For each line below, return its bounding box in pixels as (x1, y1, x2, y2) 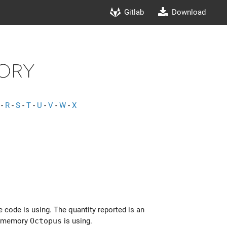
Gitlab (124, 8, 144, 17)
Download (172, 8, 206, 17)
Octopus (30, 216, 62, 225)
